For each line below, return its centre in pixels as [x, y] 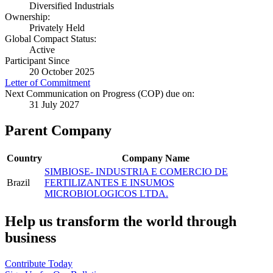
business [30, 238]
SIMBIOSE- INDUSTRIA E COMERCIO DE [136, 172]
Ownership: [27, 17]
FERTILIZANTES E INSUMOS [109, 183]
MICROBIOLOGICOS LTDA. [106, 194]
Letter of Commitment [48, 83]
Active [42, 50]
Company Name [155, 158]
